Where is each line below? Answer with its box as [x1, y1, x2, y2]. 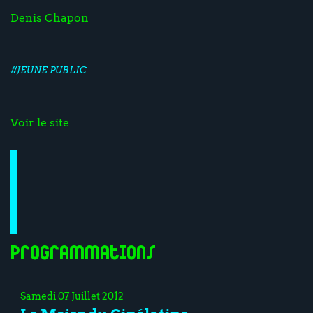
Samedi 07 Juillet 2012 [20, 290, 124, 302]
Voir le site [10, 116, 69, 130]
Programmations [10, 244, 156, 264]
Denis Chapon [10, 10, 89, 24]
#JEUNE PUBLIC [10, 64, 86, 75]
